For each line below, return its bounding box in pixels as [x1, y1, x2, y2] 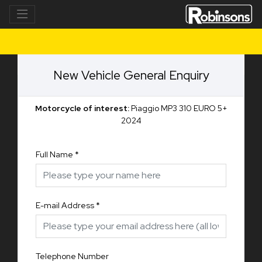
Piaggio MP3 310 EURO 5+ [130, 102, 227, 113]
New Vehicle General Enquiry [53, 67, 209, 83]
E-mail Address [36, 199, 94, 211]
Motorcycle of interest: [35, 102, 131, 113]
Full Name [36, 149, 73, 160]
